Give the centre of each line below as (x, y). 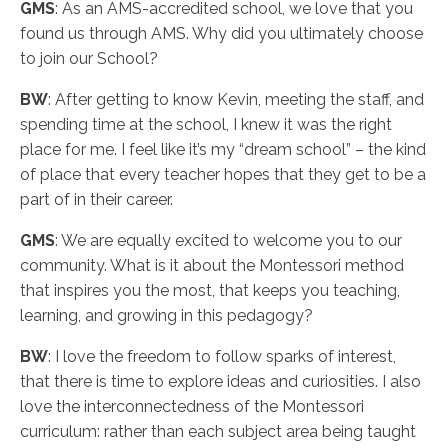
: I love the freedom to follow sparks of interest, (222, 356)
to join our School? (89, 58)
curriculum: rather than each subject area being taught (218, 431)
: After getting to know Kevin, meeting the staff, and (236, 99)
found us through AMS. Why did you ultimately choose (221, 33)
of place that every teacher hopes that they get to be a (223, 174)
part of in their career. (96, 199)
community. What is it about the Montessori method (212, 265)
